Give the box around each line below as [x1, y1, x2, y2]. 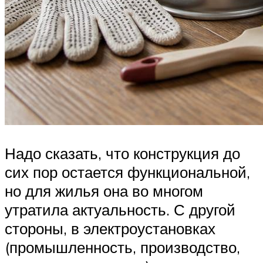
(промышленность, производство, [5, 237, 240, 257]
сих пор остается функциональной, [5, 162, 250, 181]
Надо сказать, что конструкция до [5, 143, 240, 163]
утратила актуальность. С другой [5, 200, 235, 219]
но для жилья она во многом [5, 181, 203, 200]
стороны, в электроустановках [5, 218, 215, 238]
